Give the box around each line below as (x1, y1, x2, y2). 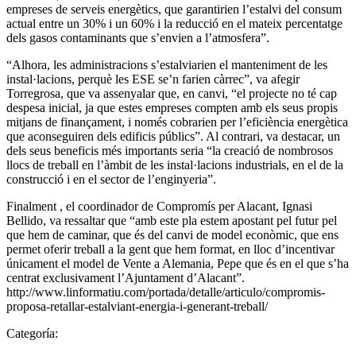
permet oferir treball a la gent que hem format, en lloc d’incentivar (6, 242, 335, 256)
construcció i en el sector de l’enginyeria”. (6, 172, 216, 186)
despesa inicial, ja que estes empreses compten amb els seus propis (6, 100, 338, 114)
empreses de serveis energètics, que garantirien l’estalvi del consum (6, 2, 342, 16)
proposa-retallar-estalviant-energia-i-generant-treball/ (6, 299, 268, 313)
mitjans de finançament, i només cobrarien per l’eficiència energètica (6, 114, 348, 129)
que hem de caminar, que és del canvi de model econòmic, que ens (6, 227, 339, 242)
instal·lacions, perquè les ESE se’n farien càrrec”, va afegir (6, 72, 300, 86)
